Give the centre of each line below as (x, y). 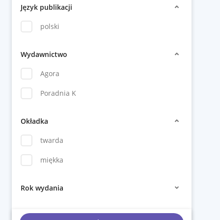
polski (50, 26)
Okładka (34, 121)
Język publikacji (46, 7)
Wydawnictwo (44, 54)
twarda (52, 140)
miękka (52, 160)
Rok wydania (42, 188)
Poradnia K (58, 93)
